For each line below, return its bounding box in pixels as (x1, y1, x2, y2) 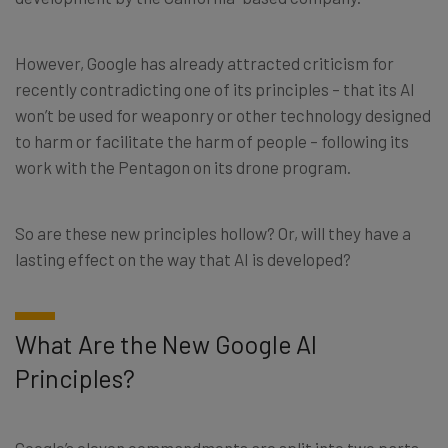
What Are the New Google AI (15, 328, 317, 359)
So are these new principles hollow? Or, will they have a (15, 222, 411, 243)
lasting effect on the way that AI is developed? (15, 248, 351, 269)
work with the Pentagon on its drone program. (15, 156, 351, 177)
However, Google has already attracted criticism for (15, 52, 394, 73)
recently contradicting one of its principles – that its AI (15, 78, 415, 99)
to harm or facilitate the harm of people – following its (15, 130, 409, 151)
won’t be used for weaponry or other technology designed (15, 104, 431, 125)
